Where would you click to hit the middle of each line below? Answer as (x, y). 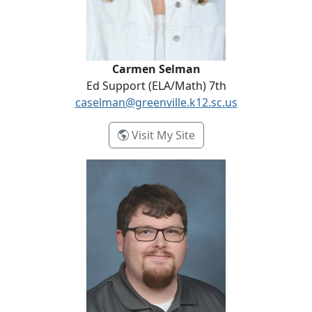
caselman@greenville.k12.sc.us (156, 102)
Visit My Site (162, 135)
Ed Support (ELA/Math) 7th (156, 86)
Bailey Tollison (45, 167)
